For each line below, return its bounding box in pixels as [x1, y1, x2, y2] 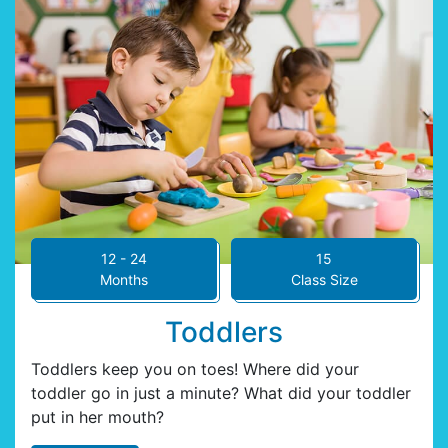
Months [100, 271, 148, 289]
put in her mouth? [31, 407, 164, 428]
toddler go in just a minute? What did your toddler [31, 383, 411, 404]
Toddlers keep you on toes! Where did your [31, 359, 359, 380]
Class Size [290, 271, 358, 289]
